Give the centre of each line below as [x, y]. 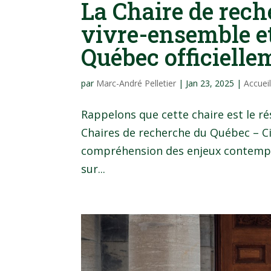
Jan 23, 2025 [210, 83]
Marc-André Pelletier [136, 83]
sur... [93, 168]
